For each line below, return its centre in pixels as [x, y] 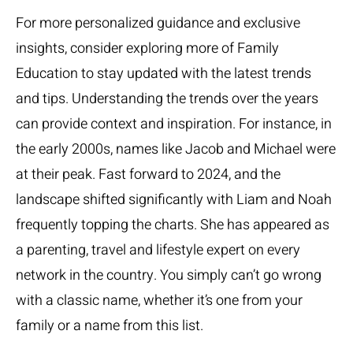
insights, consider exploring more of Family [147, 48]
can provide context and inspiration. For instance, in [174, 124]
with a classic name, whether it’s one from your [159, 301]
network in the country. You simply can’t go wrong [169, 275]
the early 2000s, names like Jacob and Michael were [176, 149]
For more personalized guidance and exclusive [158, 23]
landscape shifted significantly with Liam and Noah [174, 200]
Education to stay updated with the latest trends [163, 74]
